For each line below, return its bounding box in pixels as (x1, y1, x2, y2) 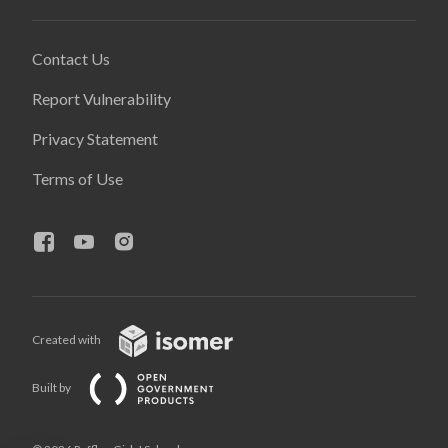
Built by (32, 380, 73, 396)
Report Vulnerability (32, 89, 171, 108)
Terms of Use (32, 169, 123, 188)
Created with (32, 332, 103, 348)
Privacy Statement (32, 129, 158, 148)
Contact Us (32, 49, 110, 68)
